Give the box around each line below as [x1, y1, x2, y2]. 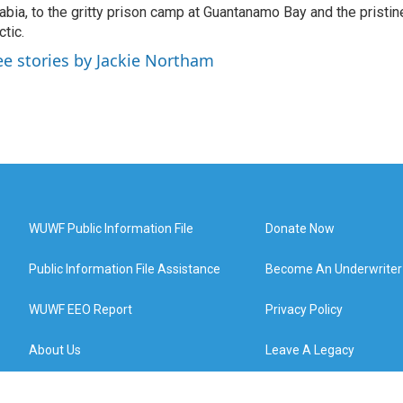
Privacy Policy [265, 302, 344, 317]
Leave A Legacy [265, 343, 355, 357]
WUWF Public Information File [29, 221, 193, 236]
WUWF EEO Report [29, 302, 132, 317]
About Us [29, 343, 81, 357]
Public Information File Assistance [29, 262, 220, 276]
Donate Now [265, 221, 336, 236]
